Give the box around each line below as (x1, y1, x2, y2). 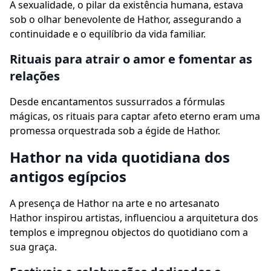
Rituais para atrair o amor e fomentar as (10, 51, 252, 67)
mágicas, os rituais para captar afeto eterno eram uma (10, 109, 260, 123)
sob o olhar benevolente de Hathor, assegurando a (10, 13, 241, 26)
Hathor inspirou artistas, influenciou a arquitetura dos (10, 211, 258, 224)
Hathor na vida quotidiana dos (10, 147, 230, 167)
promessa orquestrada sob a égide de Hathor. (10, 124, 220, 137)
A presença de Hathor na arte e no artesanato (10, 197, 220, 210)
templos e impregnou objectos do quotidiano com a (10, 226, 248, 239)
